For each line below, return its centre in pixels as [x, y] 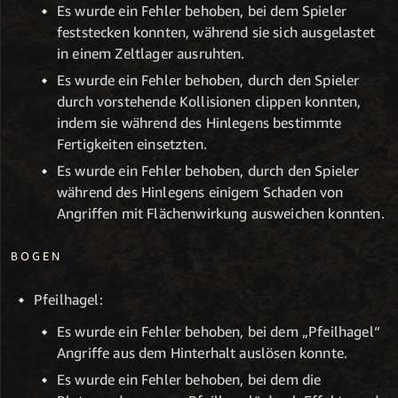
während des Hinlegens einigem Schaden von [200, 191]
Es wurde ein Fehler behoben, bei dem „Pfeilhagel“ [219, 332]
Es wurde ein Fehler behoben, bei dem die [189, 379]
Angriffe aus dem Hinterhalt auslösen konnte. [203, 353]
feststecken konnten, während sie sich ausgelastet [216, 32]
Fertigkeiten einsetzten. [132, 144]
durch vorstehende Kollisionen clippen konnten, [209, 102]
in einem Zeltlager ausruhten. [151, 54]
